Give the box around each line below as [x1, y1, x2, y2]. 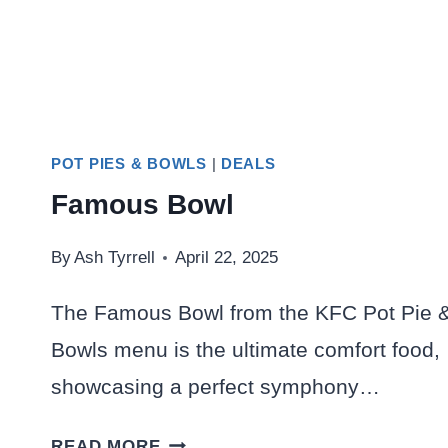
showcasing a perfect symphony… [51, 374, 380, 398]
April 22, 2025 [175, 247, 279, 267]
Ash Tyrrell [74, 247, 156, 267]
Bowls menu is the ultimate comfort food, [51, 337, 440, 361]
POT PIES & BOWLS [51, 155, 207, 172]
